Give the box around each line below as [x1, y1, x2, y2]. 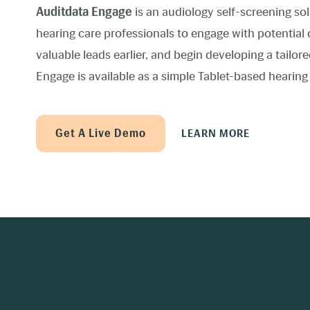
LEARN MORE [181, 127, 250, 140]
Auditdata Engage [36, 4, 132, 19]
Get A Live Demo [55, 127, 146, 140]
